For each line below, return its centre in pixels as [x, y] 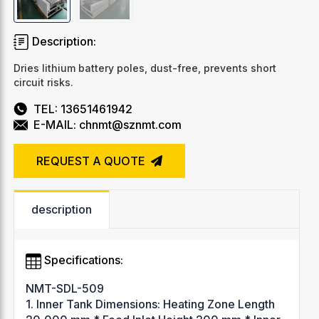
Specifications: [82, 260]
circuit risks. [43, 83]
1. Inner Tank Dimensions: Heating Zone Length [150, 304]
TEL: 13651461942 [83, 109]
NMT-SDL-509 [64, 288]
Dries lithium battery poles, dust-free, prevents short [145, 68]
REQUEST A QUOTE [92, 161]
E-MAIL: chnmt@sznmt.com [107, 125]
